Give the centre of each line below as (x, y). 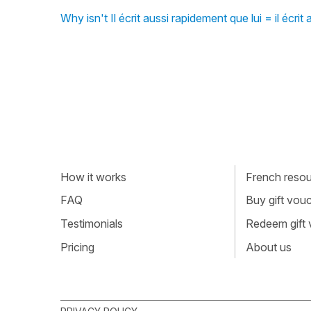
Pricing (77, 247)
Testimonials (92, 223)
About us (268, 247)
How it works (93, 177)
